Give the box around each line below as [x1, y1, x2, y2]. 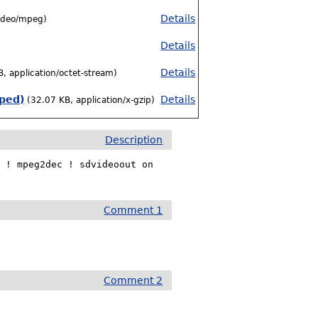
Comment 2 [104, 275, 163, 286]
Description [105, 134, 163, 146]
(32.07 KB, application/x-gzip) [27, 95, 155, 105]
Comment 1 [104, 204, 163, 216]
